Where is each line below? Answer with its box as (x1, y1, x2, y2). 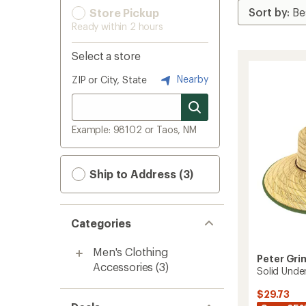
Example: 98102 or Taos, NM (72, 124, 197, 135)
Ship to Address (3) (87, 167, 194, 180)
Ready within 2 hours (72, 20, 163, 32)
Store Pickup (87, 6, 159, 19)
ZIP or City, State (72, 74, 148, 85)
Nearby (174, 72, 208, 85)
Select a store (72, 49, 141, 62)
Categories (71, 217, 132, 229)
